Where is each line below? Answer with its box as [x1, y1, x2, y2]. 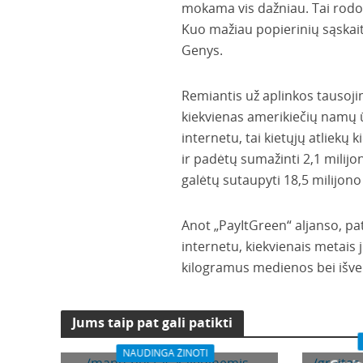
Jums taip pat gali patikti [72, 314, 233, 331]
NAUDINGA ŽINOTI [122, 346, 208, 360]
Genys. [181, 41, 223, 59]
